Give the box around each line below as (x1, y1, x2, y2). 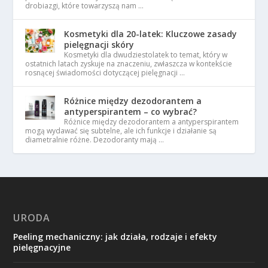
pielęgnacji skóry (64, 39, 135, 50)
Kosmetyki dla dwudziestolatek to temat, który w (64, 50, 228, 60)
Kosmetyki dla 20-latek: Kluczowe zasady (64, 28, 237, 39)
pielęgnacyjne (13, 242, 71, 253)
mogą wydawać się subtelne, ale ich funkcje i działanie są (25, 126, 217, 136)
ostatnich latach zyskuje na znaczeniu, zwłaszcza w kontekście (25, 59, 233, 69)
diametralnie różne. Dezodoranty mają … (25, 135, 165, 145)
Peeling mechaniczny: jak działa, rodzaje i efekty (13, 231, 218, 242)
